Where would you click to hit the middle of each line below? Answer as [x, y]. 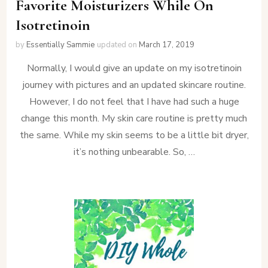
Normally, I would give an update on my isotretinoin [134, 68]
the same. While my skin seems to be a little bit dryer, [134, 135]
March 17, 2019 [167, 45]
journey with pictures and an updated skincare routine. [134, 85]
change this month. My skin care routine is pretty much [134, 119]
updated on [118, 45]
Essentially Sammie [61, 45]
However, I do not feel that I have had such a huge [134, 102]
